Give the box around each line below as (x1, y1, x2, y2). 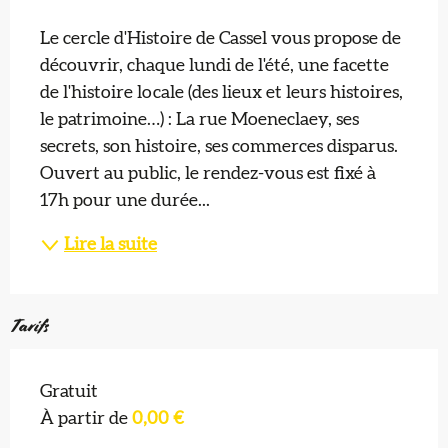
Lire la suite (64, 235, 157, 254)
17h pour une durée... (40, 192, 210, 211)
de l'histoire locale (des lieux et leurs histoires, (40, 84, 403, 103)
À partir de (40, 410, 132, 429)
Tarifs (10, 315, 48, 338)
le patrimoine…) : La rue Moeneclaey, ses (40, 111, 359, 130)
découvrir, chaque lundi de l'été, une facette (40, 57, 389, 76)
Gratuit (40, 383, 98, 402)
